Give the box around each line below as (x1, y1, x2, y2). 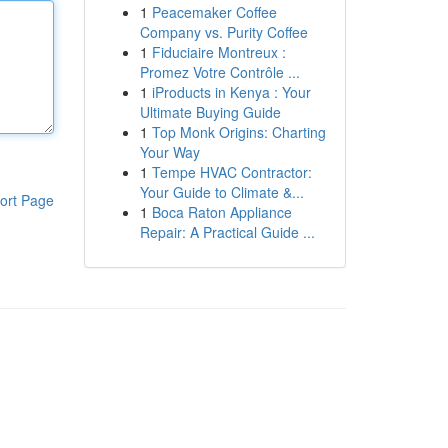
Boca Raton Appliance (151, 202, 292, 222)
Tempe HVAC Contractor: (151, 162, 312, 182)
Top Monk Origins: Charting (151, 122, 326, 142)
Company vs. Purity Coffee (139, 22, 308, 42)
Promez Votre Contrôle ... (139, 62, 300, 82)
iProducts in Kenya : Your (151, 82, 311, 102)
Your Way (139, 142, 200, 162)
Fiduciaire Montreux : (151, 42, 286, 62)
